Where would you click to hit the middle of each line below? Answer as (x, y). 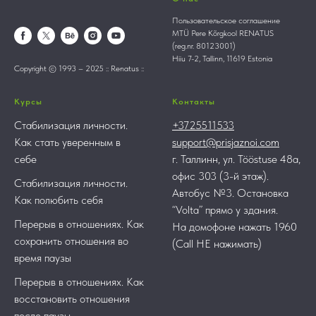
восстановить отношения (72, 298)
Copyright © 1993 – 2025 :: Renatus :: (79, 68)
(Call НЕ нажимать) (217, 243)
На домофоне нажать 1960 (235, 226)
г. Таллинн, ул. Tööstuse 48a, (236, 159)
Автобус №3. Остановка (230, 193)
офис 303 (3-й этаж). (220, 176)
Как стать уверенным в (67, 142)
